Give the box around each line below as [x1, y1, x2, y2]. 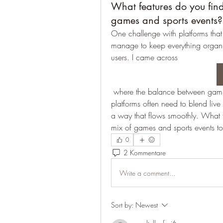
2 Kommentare [123, 147, 166, 157]
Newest [135, 200, 158, 210]
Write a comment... [119, 168, 175, 178]
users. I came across [111, 52, 180, 63]
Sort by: [111, 200, 133, 210]
